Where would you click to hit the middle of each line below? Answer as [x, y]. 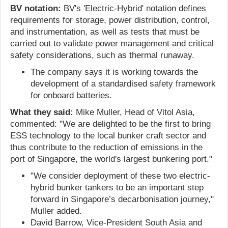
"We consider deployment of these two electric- [120, 176]
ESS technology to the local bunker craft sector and [108, 135]
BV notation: [36, 8]
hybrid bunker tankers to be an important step [117, 187]
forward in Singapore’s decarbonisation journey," [122, 199]
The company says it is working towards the [114, 72]
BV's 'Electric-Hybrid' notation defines [134, 8]
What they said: [42, 112]
